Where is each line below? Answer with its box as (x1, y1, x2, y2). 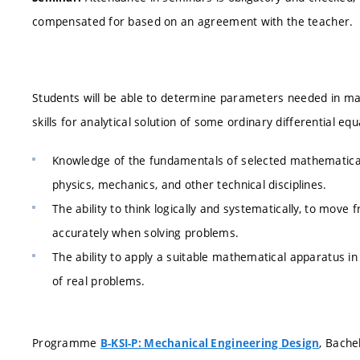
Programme (32, 335, 100, 350)
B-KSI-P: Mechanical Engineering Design (100, 336, 320, 350)
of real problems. (52, 272, 145, 288)
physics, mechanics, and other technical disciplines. (52, 176, 327, 192)
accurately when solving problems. (52, 224, 239, 240)
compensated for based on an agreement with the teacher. (32, 14, 354, 29)
